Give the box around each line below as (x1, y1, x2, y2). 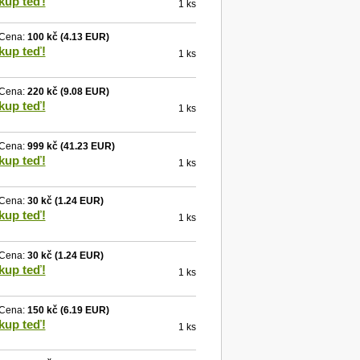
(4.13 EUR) (57, 31, 109, 43)
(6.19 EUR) (57, 305, 109, 316)
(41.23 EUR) (57, 141, 115, 152)
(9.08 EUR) (57, 86, 109, 97)
